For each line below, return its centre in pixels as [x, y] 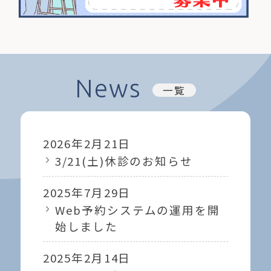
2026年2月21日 [87, 143]
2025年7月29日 [87, 192]
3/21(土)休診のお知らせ [124, 160]
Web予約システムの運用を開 [137, 209]
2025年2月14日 [87, 258]
